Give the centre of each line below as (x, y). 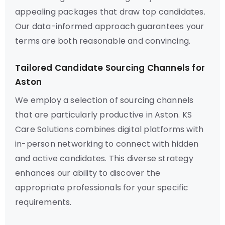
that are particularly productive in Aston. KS (104, 115)
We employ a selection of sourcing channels (104, 100)
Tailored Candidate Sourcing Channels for (110, 68)
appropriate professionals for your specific (102, 188)
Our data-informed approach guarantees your (110, 26)
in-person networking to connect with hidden (107, 144)
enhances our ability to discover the (88, 173)
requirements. (43, 202)
